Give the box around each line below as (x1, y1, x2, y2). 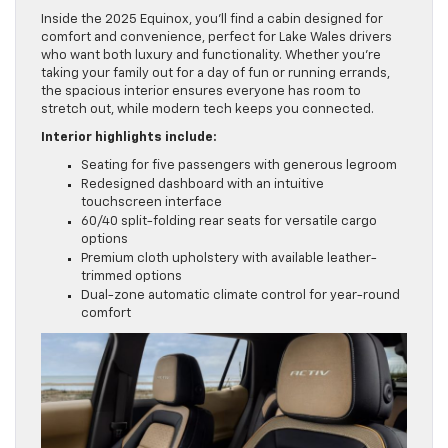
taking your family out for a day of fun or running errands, (41, 67, 390, 81)
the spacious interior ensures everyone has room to (41, 85, 361, 99)
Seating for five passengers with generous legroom (81, 159, 397, 173)
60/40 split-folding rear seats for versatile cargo (81, 215, 377, 229)
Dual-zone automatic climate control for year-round (81, 289, 400, 303)
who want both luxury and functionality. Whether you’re (41, 49, 381, 63)
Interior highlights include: (41, 131, 217, 145)
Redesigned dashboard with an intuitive (81, 178, 324, 192)
